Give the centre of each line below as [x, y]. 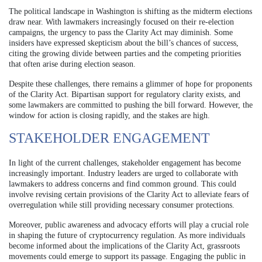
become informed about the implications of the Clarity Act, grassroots [124, 246]
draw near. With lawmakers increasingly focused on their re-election [121, 22]
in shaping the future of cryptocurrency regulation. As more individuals [127, 235]
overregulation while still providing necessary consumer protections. [122, 205]
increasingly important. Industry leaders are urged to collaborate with [123, 173]
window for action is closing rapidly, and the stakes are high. [109, 115]
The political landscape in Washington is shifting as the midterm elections [130, 11]
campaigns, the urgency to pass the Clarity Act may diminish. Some [121, 32]
